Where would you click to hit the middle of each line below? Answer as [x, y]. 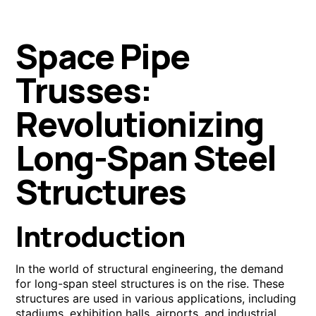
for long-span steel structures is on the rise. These [150, 283]
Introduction [100, 236]
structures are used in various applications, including [156, 298]
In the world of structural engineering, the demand [150, 268]
